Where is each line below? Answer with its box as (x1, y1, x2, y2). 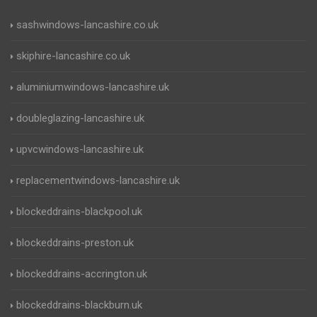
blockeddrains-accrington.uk (16, 267, 147, 281)
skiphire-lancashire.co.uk (16, 50, 130, 63)
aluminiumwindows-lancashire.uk (16, 81, 169, 94)
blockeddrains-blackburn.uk (16, 299, 142, 312)
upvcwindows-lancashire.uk (16, 143, 144, 156)
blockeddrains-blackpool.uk (16, 205, 142, 219)
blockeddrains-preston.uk (16, 236, 134, 250)
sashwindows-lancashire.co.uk (16, 18, 158, 32)
